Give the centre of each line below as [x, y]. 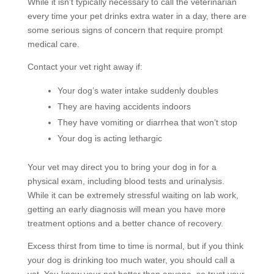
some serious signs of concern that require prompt [125, 30]
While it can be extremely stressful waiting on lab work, [133, 195]
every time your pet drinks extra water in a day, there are [137, 16]
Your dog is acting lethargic [109, 138]
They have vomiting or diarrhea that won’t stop [147, 122]
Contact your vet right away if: [85, 66]
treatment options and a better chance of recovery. [126, 223]
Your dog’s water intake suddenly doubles [138, 90]
